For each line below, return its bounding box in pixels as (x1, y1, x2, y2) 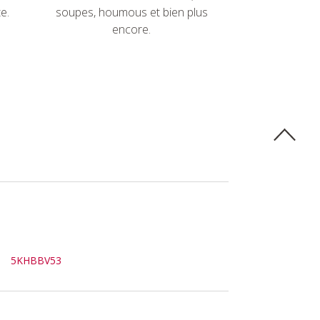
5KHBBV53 (11, 254, 62, 268)
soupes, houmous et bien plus (55, 4, 208, 20)
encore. (112, 21, 151, 37)
